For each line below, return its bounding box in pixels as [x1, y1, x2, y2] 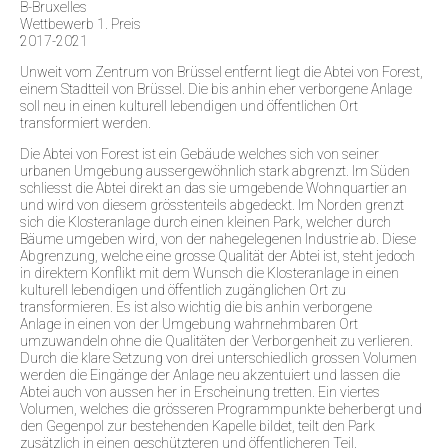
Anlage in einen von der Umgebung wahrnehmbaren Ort [20, 315, 358, 332]
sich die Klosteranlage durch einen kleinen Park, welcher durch [20, 213, 391, 230]
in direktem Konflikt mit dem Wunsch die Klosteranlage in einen [20, 264, 399, 281]
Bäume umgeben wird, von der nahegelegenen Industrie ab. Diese [20, 230, 416, 247]
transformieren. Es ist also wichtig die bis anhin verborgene [20, 298, 372, 315]
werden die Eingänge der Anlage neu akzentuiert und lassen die [20, 366, 400, 383]
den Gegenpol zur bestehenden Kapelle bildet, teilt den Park [20, 417, 375, 434]
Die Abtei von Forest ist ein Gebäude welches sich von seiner [20, 145, 379, 162]
